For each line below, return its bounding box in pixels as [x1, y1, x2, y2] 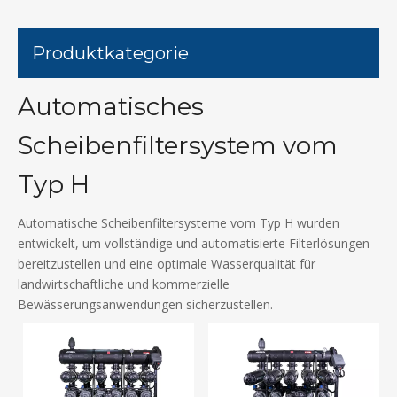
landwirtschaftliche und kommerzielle [18, 276, 230, 292]
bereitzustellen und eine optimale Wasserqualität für [18, 255, 315, 272]
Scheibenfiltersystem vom [18, 130, 338, 160]
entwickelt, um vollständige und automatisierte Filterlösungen [18, 235, 370, 252]
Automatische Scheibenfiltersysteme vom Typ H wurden [18, 214, 339, 231]
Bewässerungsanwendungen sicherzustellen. [18, 296, 273, 313]
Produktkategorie [32, 43, 189, 64]
